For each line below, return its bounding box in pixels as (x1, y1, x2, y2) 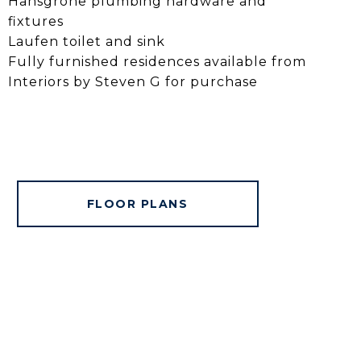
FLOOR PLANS (86, 196, 189, 211)
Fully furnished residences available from (7, 53, 306, 69)
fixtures (7, 13, 64, 29)
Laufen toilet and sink (7, 33, 165, 49)
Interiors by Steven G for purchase (7, 73, 258, 89)
